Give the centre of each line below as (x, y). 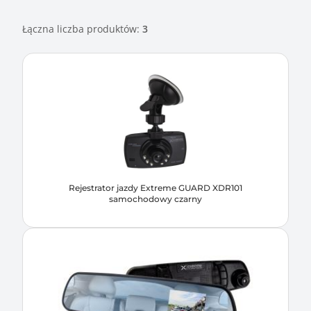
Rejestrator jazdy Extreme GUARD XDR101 (155, 188)
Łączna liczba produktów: (82, 29)
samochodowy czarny (155, 199)
